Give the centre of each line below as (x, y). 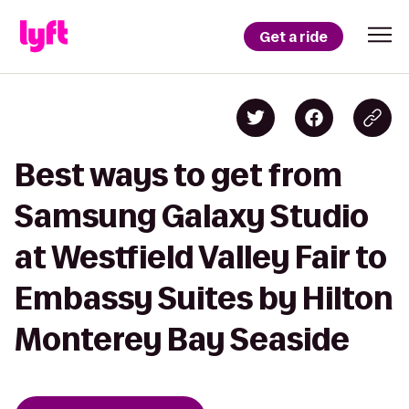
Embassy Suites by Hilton (204, 298)
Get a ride (294, 37)
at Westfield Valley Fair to (201, 257)
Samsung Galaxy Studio (192, 216)
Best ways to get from (178, 175)
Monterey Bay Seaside (182, 339)
